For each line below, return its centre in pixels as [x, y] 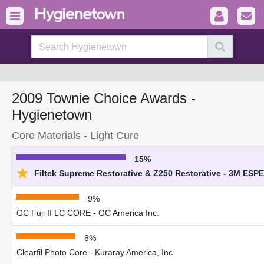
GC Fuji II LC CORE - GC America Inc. [88, 213]
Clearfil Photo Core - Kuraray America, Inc [95, 252]
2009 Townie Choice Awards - [104, 98]
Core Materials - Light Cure [75, 135]
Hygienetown [52, 115]
